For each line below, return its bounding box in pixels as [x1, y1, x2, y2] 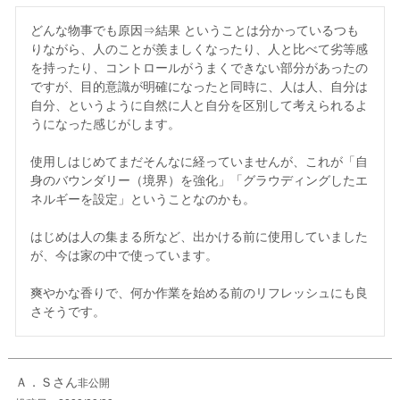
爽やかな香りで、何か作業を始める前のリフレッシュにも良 [29, 286, 368, 301]
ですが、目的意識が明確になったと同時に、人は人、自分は [29, 79, 368, 95]
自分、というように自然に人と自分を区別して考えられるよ [29, 98, 368, 113]
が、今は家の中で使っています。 [29, 248, 218, 263]
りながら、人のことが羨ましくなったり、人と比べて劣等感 [29, 42, 368, 57]
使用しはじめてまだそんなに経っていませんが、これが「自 [29, 154, 368, 170]
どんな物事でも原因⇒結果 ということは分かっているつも [29, 23, 359, 38]
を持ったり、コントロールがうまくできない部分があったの [29, 61, 368, 76]
